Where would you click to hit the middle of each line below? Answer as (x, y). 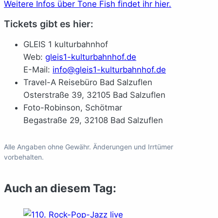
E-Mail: (38, 69)
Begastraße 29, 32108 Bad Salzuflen (93, 120)
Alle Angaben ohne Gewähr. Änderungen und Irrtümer (89, 146)
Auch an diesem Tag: (60, 188)
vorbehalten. (24, 157)
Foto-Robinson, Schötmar (73, 107)
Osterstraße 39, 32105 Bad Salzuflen (94, 95)
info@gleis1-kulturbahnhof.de (109, 69)
